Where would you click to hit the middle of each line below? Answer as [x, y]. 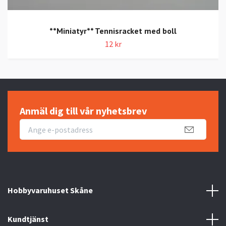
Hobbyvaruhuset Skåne [50, 190]
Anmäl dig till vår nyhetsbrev [83, 110]
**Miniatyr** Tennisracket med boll [113, 31]
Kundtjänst [28, 219]
